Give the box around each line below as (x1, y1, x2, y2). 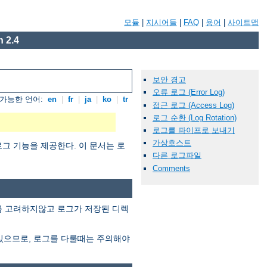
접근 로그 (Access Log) (153, 100, 234, 110)
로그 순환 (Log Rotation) (153, 113, 237, 122)
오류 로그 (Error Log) (153, 88, 225, 97)
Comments (153, 163, 190, 173)
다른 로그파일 (153, 151, 201, 160)
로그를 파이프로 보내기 (153, 125, 235, 135)
